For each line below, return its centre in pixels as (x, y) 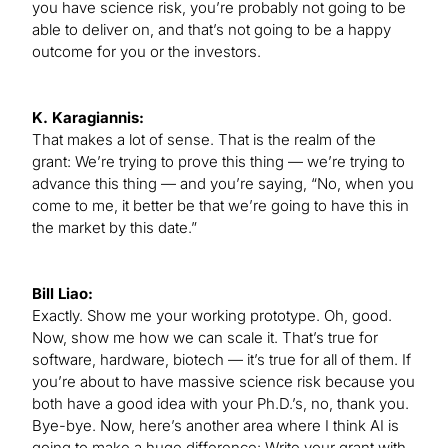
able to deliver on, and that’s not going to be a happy (211, 30)
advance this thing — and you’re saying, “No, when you (223, 184)
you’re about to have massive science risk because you (223, 382)
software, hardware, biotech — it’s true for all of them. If (221, 360)
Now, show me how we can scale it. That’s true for (205, 338)
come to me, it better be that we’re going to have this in (220, 206)
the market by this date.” (114, 228)
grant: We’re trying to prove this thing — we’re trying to (218, 162)
